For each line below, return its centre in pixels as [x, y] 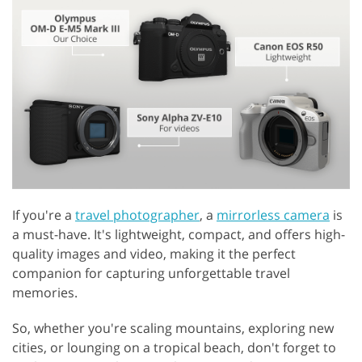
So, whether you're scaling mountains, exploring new [173, 328]
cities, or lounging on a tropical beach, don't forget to [174, 347]
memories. [45, 292]
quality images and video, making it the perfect [154, 253]
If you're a [44, 215]
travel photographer [137, 215]
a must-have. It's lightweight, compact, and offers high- [179, 234]
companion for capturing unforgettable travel [151, 273]
